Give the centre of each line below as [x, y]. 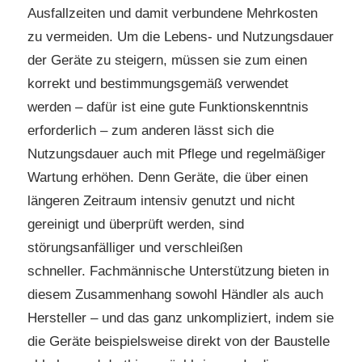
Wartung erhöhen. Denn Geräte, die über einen [168, 177]
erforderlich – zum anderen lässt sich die [151, 130]
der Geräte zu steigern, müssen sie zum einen [167, 60]
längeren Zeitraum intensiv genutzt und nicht [161, 200]
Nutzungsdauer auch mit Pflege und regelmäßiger [177, 154]
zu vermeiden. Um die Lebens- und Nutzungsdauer [181, 36]
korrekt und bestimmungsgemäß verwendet [158, 83]
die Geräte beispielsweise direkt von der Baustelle [179, 341]
